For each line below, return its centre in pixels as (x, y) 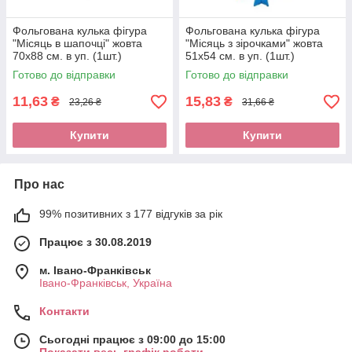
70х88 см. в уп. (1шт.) (67, 56)
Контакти (64, 312)
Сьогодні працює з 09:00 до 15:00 (132, 340)
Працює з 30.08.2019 (95, 242)
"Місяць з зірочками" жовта (254, 44)
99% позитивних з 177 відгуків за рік (131, 214)
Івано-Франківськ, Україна (106, 283)
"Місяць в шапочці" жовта (77, 44)
